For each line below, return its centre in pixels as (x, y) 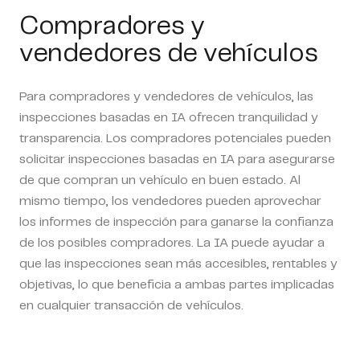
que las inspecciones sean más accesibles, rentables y (178, 264)
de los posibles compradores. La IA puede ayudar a (172, 243)
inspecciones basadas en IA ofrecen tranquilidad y (169, 117)
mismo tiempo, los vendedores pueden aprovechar (170, 201)
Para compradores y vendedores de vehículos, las (166, 96)
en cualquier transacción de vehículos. (131, 305)
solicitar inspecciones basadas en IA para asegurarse (177, 159)
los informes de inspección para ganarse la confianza (176, 222)
